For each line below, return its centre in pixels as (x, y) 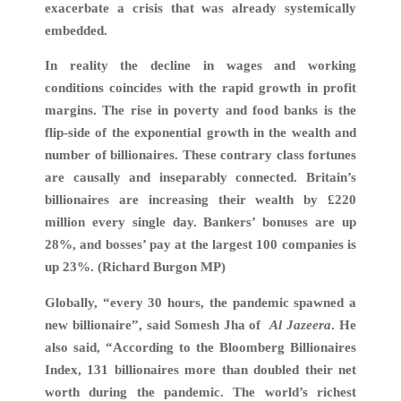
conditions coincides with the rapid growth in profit (200, 88)
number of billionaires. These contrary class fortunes (200, 155)
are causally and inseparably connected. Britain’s (200, 178)
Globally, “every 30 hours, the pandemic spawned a (200, 303)
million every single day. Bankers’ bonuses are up (200, 222)
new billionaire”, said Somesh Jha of (158, 325)
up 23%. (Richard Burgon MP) (135, 267)
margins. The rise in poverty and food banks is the (200, 111)
